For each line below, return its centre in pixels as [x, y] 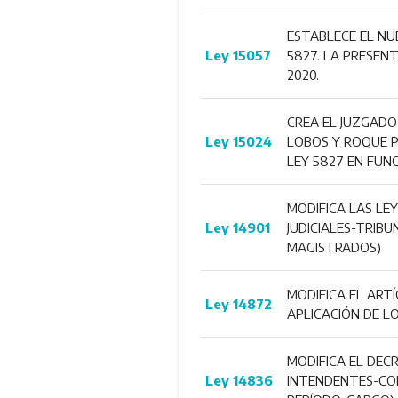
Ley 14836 [239, 380]
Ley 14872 [238, 303]
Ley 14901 [237, 227]
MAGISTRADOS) [334, 247]
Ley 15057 [238, 55]
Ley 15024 [238, 141]
